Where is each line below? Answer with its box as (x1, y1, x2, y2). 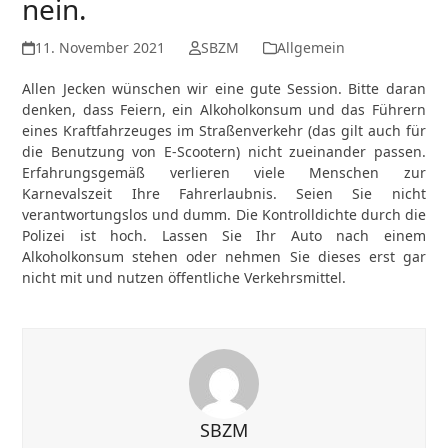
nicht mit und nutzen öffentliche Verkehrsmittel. (22, 268, 347, 287)
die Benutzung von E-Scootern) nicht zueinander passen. (22, 142, 426, 161)
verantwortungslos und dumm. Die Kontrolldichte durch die (22, 205, 426, 224)
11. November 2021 (34, 38, 165, 57)
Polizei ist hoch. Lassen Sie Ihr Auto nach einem (22, 226, 426, 245)
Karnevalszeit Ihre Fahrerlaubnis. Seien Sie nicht (22, 184, 426, 203)
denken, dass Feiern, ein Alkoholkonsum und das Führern (22, 100, 426, 119)
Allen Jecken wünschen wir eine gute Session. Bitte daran (22, 79, 426, 98)
